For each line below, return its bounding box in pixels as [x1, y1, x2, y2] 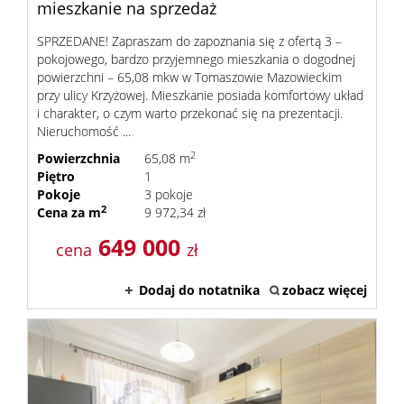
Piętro [37, 168, 75, 185]
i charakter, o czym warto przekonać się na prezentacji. [37, 105, 343, 122]
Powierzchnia [37, 150, 120, 167]
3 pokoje [143, 186, 193, 203]
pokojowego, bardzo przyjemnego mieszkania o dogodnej [37, 50, 355, 68]
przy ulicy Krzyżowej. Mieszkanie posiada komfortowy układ [37, 87, 363, 104]
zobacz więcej [282, 281, 367, 298]
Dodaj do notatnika [139, 281, 260, 298]
